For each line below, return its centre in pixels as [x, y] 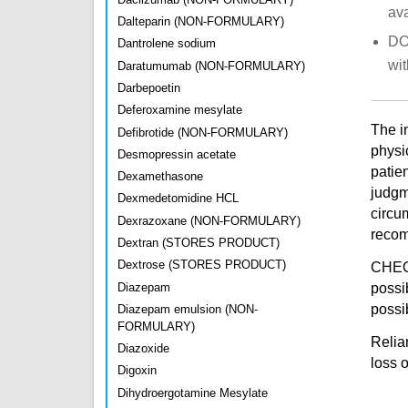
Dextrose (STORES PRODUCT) [202, 265]
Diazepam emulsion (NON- [188, 309]
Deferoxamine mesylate [180, 110]
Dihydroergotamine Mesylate [193, 393]
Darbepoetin [149, 88]
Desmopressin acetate [177, 154]
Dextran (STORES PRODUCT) [199, 243]
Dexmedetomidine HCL [178, 199]
